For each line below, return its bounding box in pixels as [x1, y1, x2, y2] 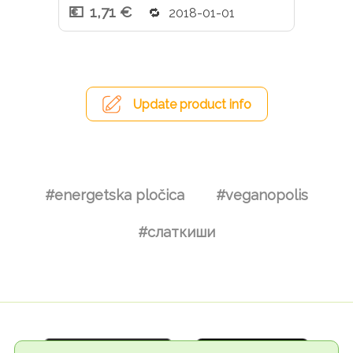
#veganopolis [216, 186, 308, 203]
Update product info [132, 97, 251, 113]
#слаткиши [138, 223, 215, 240]
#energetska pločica [45, 186, 184, 203]
